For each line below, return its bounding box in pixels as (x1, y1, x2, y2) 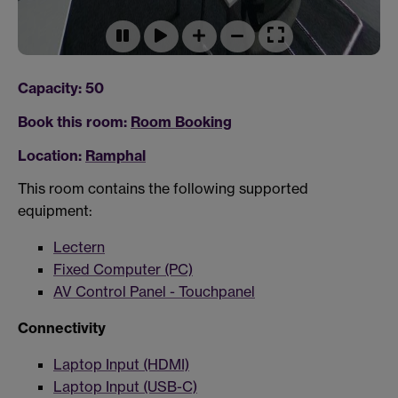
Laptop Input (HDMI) (53, 355, 189, 374)
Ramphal (85, 146, 146, 164)
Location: (18, 146, 85, 164)
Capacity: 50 (18, 78, 104, 97)
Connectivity (18, 319, 106, 338)
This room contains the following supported (18, 179, 308, 198)
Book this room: (18, 112, 131, 131)
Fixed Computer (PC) (53, 260, 193, 279)
